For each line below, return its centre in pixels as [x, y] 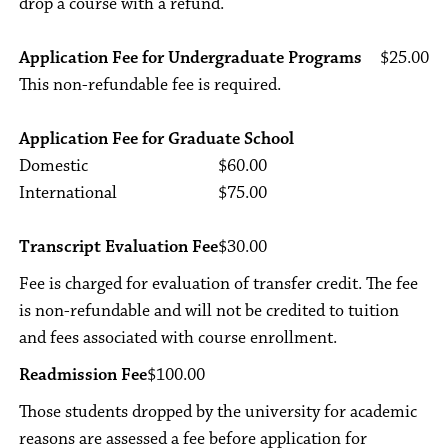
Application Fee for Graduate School [156, 139]
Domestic [53, 166]
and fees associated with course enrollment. [178, 338]
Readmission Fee [83, 375]
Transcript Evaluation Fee [118, 247]
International [68, 193]
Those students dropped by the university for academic [218, 412]
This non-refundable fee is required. [150, 85]
